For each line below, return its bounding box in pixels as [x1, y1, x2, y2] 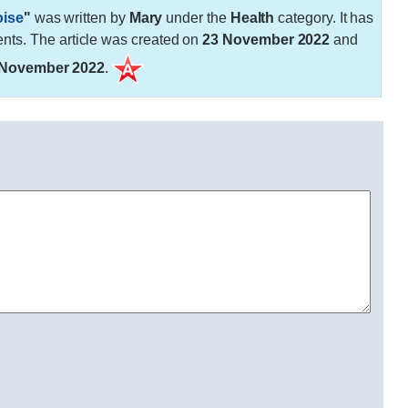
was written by [30, 9, 129, 25]
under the [162, 9, 230, 25]
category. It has [274, 9, 374, 25]
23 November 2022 [202, 31, 331, 47]
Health [229, 9, 275, 25]
